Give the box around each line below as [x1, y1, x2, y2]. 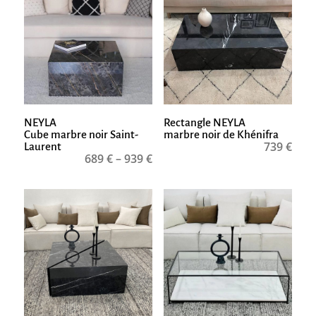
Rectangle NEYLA [163, 116, 245, 129]
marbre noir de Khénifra [163, 128, 279, 141]
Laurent [23, 140, 61, 153]
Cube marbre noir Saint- [23, 128, 138, 141]
